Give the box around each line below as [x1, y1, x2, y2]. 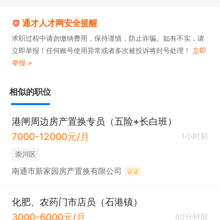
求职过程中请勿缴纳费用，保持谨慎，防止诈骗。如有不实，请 [11, 33, 204, 42]
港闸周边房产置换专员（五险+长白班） [11, 115, 177, 127]
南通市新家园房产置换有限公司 [11, 166, 122, 176]
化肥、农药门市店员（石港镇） [11, 195, 142, 208]
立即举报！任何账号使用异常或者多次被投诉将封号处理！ [11, 46, 193, 55]
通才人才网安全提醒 [22, 18, 98, 28]
